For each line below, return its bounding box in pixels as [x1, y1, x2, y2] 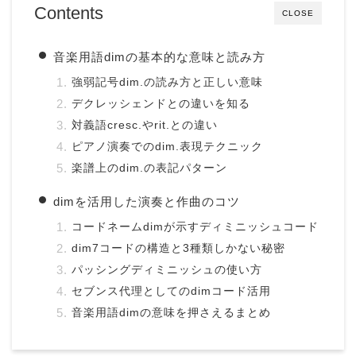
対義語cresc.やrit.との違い [72, 118, 218, 131]
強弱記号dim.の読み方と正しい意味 [72, 75, 263, 88]
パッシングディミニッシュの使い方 [72, 263, 262, 276]
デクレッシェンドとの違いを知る [72, 97, 250, 110]
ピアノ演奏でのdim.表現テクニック [72, 140, 263, 153]
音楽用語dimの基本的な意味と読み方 [53, 49, 265, 64]
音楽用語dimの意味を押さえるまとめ [72, 306, 271, 319]
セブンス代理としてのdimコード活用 [72, 284, 271, 297]
